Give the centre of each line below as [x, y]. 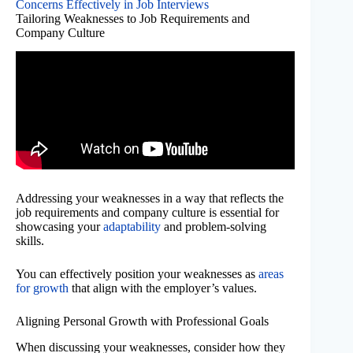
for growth [42, 288]
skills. [30, 241]
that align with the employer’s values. [163, 288]
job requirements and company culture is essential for [147, 213]
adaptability [132, 227]
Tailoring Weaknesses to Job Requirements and [133, 18]
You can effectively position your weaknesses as [137, 274]
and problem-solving [214, 227]
